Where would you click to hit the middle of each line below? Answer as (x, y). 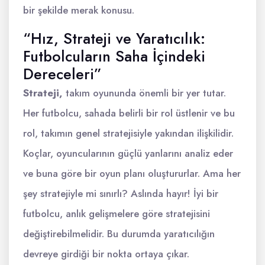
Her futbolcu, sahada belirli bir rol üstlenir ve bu (129, 113)
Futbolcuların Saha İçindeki (114, 56)
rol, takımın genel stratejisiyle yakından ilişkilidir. (128, 133)
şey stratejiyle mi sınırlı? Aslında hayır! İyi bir (121, 193)
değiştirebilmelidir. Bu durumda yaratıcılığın (119, 234)
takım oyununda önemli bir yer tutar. (144, 93)
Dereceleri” (62, 74)
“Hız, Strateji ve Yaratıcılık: (114, 38)
